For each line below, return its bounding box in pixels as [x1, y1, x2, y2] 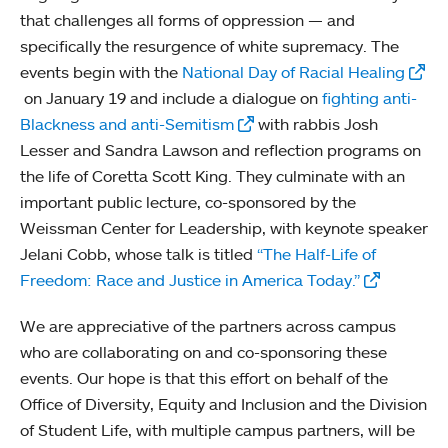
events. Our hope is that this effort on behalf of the [20, 368, 388, 388]
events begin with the [20, 62, 182, 82]
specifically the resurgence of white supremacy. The [20, 36, 399, 56]
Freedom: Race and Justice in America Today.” [20, 270, 360, 290]
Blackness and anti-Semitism [20, 114, 234, 134]
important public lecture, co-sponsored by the [20, 192, 356, 212]
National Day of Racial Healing [182, 62, 405, 82]
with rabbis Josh [254, 114, 378, 134]
